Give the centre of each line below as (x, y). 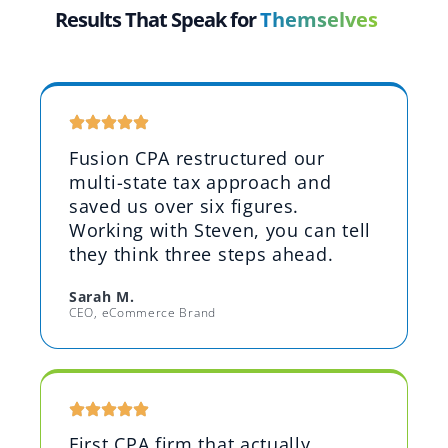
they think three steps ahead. (201, 253)
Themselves (319, 20)
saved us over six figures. (184, 205)
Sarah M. (102, 296)
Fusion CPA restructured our (197, 157)
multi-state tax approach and (200, 181)
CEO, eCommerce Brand (142, 311)
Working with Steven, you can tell (220, 229)
